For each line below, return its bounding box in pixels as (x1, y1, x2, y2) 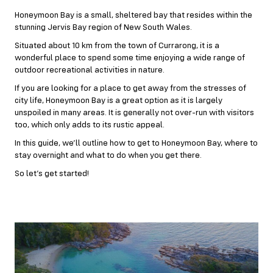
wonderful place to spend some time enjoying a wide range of (15, 54, 245, 62)
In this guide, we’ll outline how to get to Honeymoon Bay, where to (15, 139, 258, 147)
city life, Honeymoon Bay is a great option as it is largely (15, 96, 222, 105)
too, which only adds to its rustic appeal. (15, 121, 165, 129)
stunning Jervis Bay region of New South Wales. (15, 23, 192, 32)
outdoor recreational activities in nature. (15, 66, 165, 74)
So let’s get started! (15, 169, 89, 178)
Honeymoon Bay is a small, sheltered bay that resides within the (15, 11, 252, 19)
